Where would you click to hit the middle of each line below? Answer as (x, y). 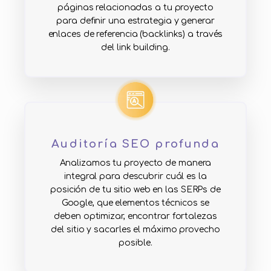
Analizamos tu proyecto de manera (135, 163)
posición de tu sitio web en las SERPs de (135, 190)
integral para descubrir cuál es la (135, 177)
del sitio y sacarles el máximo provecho (135, 230)
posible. (135, 243)
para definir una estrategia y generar (135, 21)
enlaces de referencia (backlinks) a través (135, 34)
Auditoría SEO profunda (135, 144)
